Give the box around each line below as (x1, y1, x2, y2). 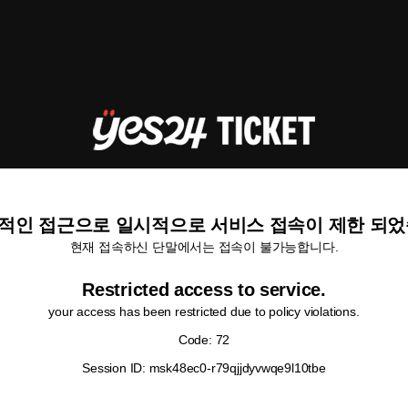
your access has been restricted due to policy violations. (48, 304, 360, 319)
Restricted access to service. (82, 280, 326, 300)
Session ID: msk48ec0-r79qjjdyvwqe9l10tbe (82, 361, 326, 375)
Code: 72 (178, 332, 230, 347)
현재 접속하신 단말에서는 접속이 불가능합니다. (69, 240, 339, 254)
